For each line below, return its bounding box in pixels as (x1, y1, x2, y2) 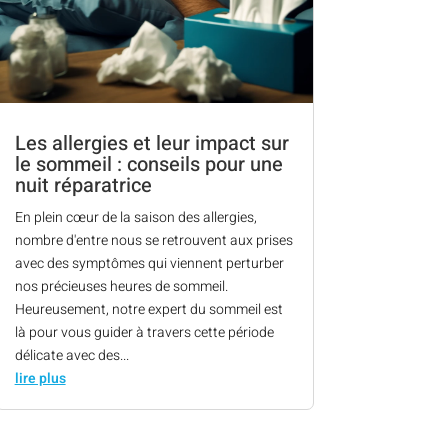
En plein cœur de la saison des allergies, (14, 207, 257, 229)
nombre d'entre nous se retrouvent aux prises (14, 230, 293, 252)
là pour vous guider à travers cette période (14, 322, 274, 344)
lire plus (14, 368, 66, 390)
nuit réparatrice (14, 171, 152, 201)
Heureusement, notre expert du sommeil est (14, 299, 283, 321)
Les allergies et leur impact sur (14, 129, 289, 159)
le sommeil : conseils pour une (14, 150, 283, 180)
